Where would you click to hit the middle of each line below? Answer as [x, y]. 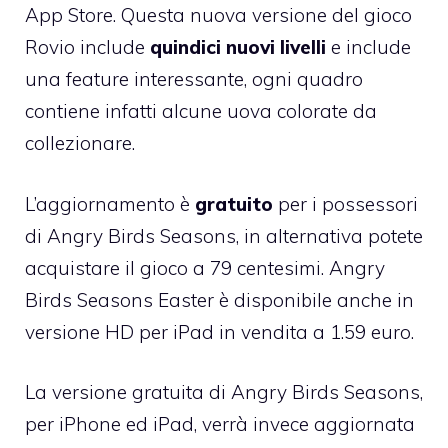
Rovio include [87, 47]
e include [368, 47]
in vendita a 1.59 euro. [314, 331]
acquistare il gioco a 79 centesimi [173, 267]
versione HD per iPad [119, 331]
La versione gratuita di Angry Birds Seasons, [224, 392]
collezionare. [80, 143]
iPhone [90, 424]
